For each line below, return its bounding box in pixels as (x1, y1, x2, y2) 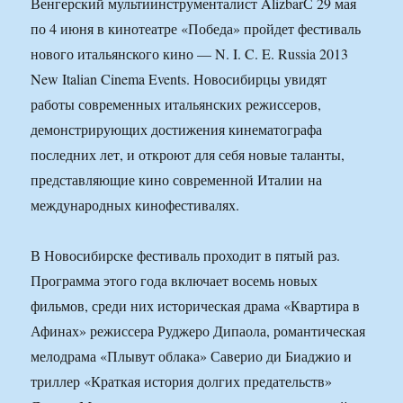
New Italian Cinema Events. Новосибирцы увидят (31, 69, 327, 89)
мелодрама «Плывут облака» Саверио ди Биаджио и (31, 346, 353, 366)
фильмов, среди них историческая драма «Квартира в (31, 296, 361, 316)
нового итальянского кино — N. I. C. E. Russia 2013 (31, 44, 349, 64)
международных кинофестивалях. (31, 195, 240, 215)
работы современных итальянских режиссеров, (31, 94, 322, 114)
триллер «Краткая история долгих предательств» (31, 372, 333, 391)
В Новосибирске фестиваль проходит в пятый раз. (31, 246, 341, 265)
